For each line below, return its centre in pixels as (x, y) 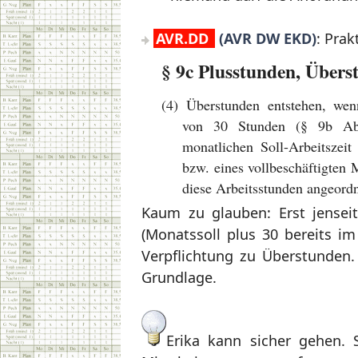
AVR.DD (184, 39)
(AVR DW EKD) (266, 39)
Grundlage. (179, 278)
